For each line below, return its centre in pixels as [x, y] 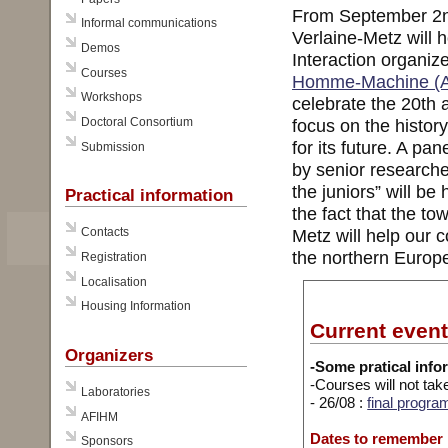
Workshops [111, 97]
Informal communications [151, 23]
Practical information [149, 195]
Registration [113, 257]
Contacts [104, 232]
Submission [112, 146]
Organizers [109, 355]
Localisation [113, 281]
